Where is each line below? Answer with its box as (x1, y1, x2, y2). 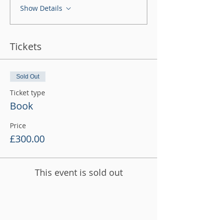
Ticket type (10, 88, 45, 97)
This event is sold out (34, 166, 123, 178)
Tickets (10, 40, 42, 53)
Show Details (20, 3, 62, 13)
